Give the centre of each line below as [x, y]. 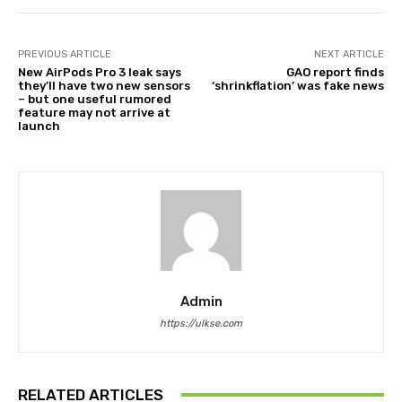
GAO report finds [335, 72]
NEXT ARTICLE [349, 54]
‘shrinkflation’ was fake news [297, 85]
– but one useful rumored [95, 99]
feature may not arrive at [94, 112]
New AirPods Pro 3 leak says [100, 72]
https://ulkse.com [201, 323]
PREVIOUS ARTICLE [65, 54]
